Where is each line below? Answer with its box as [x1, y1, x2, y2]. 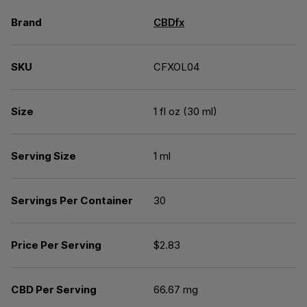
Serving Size [11, 149, 76, 162]
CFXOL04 [153, 60, 199, 73]
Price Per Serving [11, 238, 101, 251]
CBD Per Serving [11, 283, 97, 296]
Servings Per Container [11, 194, 133, 207]
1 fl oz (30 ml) [153, 105, 217, 118]
